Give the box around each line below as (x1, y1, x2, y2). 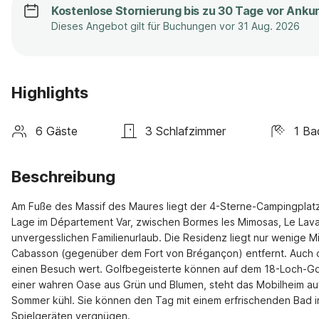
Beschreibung (11, 167, 115, 186)
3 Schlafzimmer (145, 123, 226, 138)
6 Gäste (36, 123, 78, 138)
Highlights (11, 83, 88, 102)
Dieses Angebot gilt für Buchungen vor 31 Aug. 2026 (51, 20, 300, 32)
